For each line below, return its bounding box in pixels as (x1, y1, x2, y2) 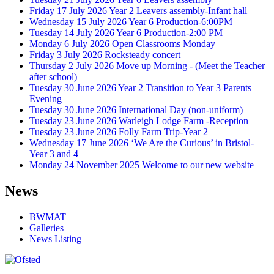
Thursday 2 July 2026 (29, 60, 114, 71)
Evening (29, 93, 62, 104)
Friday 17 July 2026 (29, 5, 107, 16)
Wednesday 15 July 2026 (29, 16, 127, 27)
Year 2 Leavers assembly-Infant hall (109, 5, 247, 16)
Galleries (29, 222, 64, 233)
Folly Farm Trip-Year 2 (119, 126, 208, 137)
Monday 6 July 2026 (29, 38, 109, 49)
